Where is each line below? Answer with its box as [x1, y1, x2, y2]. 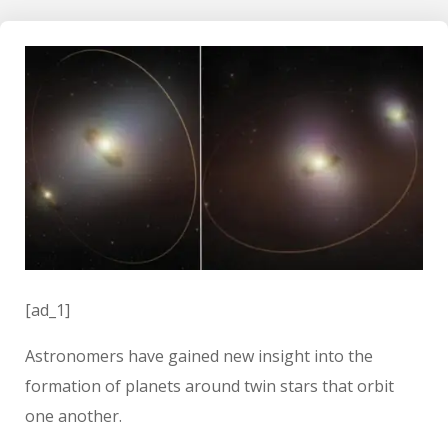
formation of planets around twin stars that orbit [25, 375, 394, 398]
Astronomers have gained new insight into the [25, 345, 373, 368]
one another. [25, 405, 122, 428]
